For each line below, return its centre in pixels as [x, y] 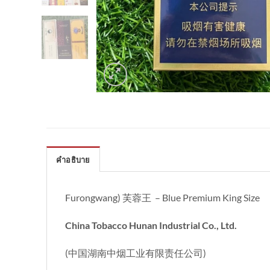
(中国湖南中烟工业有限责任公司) [136, 253]
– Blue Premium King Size [207, 198]
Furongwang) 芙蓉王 [108, 198]
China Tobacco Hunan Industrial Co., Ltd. [151, 225]
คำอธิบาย [73, 160]
